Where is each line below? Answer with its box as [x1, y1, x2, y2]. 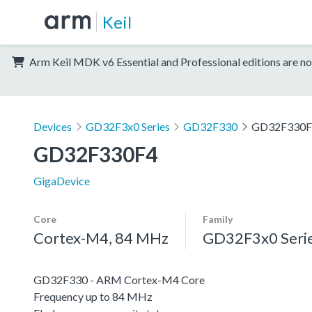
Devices [33, 119, 72, 133]
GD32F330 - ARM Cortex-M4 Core [33, 272, 205, 286]
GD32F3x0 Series [85, 119, 170, 133]
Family [203, 212, 233, 225]
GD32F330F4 [33, 141, 157, 166]
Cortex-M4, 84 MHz [33, 228, 169, 247]
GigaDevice [33, 173, 90, 187]
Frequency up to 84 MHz [33, 289, 153, 303]
